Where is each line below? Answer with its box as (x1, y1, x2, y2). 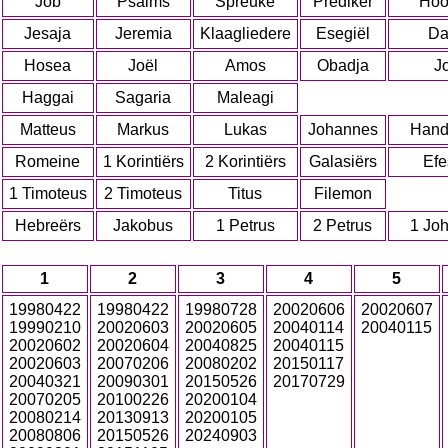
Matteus (20, 121, 76, 138)
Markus (117, 121, 170, 138)
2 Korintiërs (205, 153, 286, 170)
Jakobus (113, 217, 174, 234)
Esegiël (316, 25, 370, 42)
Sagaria (115, 89, 172, 106)
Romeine (15, 153, 81, 170)
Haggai (22, 89, 74, 106)
